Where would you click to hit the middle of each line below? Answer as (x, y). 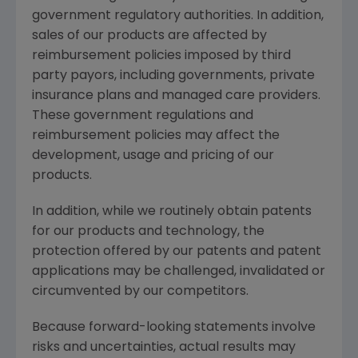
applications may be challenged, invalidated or (179, 272)
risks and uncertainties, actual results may (164, 348)
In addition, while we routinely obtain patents (172, 212)
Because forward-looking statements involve (174, 328)
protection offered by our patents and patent (177, 252)
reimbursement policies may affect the (156, 136)
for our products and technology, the (148, 232)
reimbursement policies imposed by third (161, 56)
